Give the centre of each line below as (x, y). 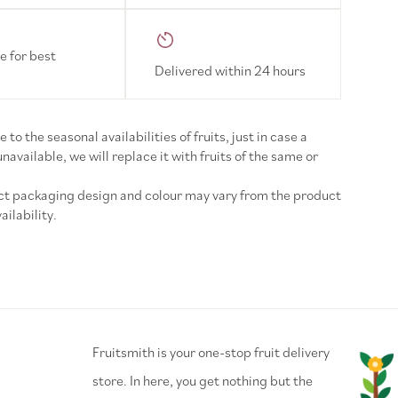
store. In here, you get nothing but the (203, 380)
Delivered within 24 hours (230, 70)
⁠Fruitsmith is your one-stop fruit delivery (211, 351)
